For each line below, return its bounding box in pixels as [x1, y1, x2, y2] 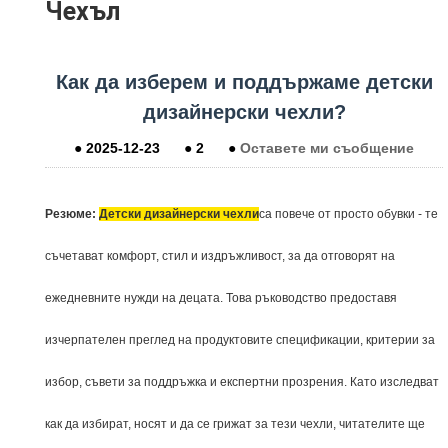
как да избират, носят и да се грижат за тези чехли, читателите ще [45, 416, 425, 431]
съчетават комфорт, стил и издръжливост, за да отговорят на [45, 248, 395, 263]
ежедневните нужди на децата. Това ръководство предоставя [45, 290, 397, 305]
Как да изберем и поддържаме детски [55, 70, 433, 93]
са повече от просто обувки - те [259, 206, 438, 221]
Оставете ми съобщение [240, 139, 414, 156]
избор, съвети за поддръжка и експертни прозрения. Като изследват [45, 374, 439, 389]
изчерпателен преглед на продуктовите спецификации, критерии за [45, 332, 435, 347]
